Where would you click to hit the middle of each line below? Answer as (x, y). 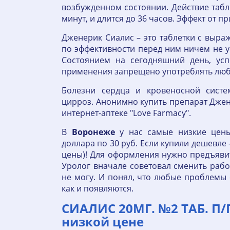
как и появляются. (98, 188)
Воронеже (93, 132)
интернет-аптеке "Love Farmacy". (126, 113)
